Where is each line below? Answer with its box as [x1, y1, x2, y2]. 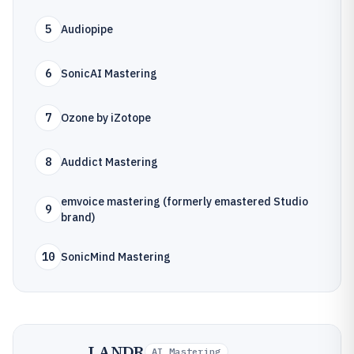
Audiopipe [61, 22, 113, 36]
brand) [61, 210, 95, 224]
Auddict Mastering [61, 155, 158, 169]
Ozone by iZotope [61, 111, 151, 125]
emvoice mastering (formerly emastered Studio [61, 194, 308, 209]
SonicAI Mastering [61, 66, 157, 81]
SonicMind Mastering [61, 250, 171, 264]
